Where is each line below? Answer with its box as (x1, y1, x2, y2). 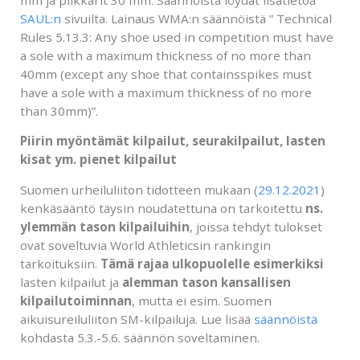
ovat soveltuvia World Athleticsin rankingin (20, 236, 271, 253)
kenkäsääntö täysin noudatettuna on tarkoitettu (20, 199, 305, 216)
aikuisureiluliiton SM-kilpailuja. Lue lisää (20, 310, 254, 327)
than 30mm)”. (20, 103, 98, 120)
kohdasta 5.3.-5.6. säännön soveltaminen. (20, 329, 260, 346)
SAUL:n (20, 10, 61, 27)
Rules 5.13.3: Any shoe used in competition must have (20, 29, 333, 46)
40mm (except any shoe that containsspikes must (20, 66, 312, 83)
